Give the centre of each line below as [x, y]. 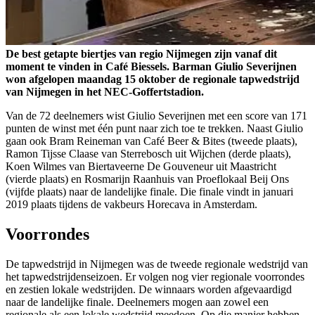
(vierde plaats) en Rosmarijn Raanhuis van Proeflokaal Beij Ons [147, 179]
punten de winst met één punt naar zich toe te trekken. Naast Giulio [154, 129]
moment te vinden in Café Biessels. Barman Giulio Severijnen [151, 67]
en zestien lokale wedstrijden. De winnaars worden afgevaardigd [149, 289]
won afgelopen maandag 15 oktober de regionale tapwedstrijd [153, 79]
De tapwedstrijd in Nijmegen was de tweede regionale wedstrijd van [157, 264]
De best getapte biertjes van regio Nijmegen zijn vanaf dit [141, 54]
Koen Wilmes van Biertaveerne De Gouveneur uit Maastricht [141, 167]
